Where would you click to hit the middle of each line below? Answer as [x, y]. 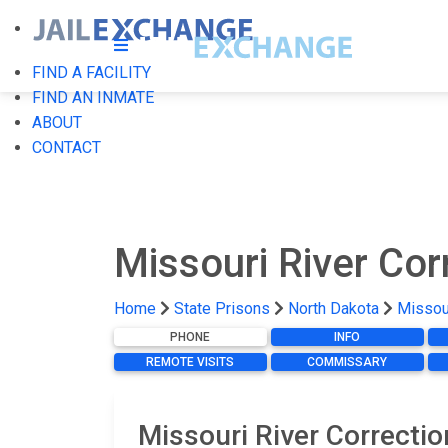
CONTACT [66, 147]
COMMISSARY [347, 362]
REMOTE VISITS [190, 362]
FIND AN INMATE [93, 97]
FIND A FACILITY [91, 72]
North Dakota [333, 308]
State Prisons [222, 308]
